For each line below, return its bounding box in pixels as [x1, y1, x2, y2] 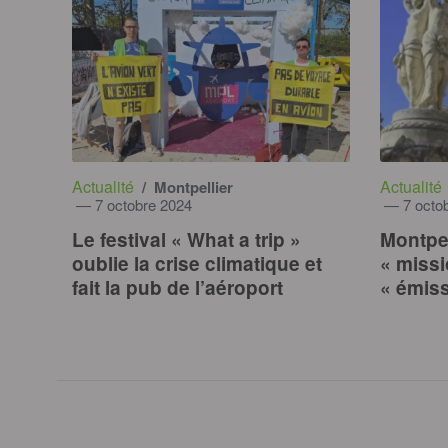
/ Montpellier [138, 176, 233, 199]
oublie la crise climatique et [72, 250, 322, 278]
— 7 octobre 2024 [72, 194, 192, 216]
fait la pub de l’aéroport [72, 274, 283, 302]
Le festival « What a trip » [72, 226, 301, 254]
